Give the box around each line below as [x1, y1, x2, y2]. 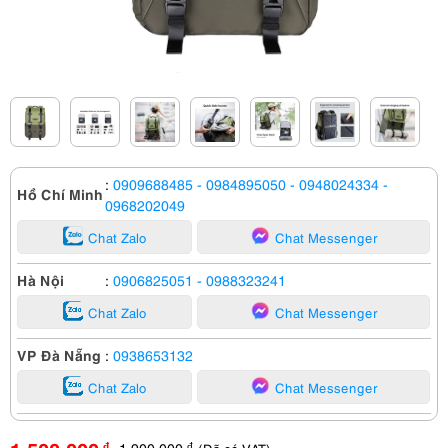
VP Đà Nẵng [17, 344, 101, 364]
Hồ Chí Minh [17, 183, 103, 203]
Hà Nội [17, 269, 64, 289]
